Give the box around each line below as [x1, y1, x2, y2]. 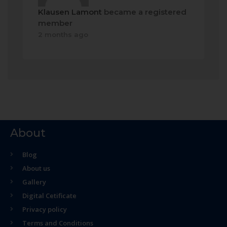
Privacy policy [22, 205, 67, 214]
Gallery [22, 177, 46, 186]
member [38, 18, 72, 28]
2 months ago [38, 30, 88, 39]
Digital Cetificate [22, 191, 77, 200]
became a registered [102, 7, 186, 17]
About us [22, 164, 50, 173]
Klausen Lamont [38, 7, 102, 17]
